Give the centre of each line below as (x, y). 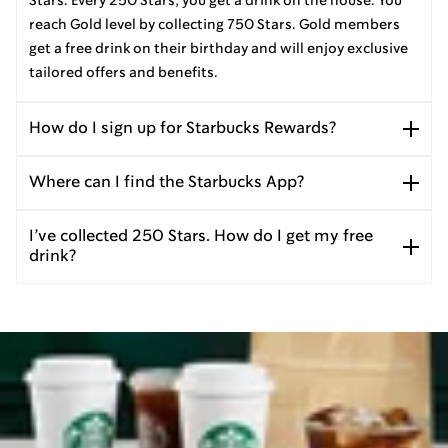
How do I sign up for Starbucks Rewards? (182, 128)
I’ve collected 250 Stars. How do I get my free (201, 236)
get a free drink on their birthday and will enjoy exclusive (218, 48)
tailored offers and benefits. (123, 72)
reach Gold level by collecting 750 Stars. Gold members (214, 24)
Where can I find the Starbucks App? (166, 182)
